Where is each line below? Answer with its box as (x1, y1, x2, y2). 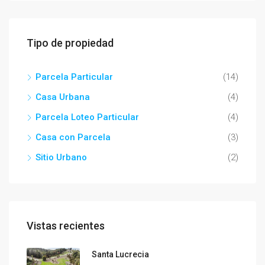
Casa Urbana (35, 92, 90, 103)
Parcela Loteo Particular (35, 112, 139, 123)
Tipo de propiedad (27, 37, 114, 50)
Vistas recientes (27, 219, 105, 232)
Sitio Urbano (35, 152, 87, 163)
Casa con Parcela (35, 132, 111, 143)
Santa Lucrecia (92, 250, 149, 260)
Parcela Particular (35, 72, 113, 83)
